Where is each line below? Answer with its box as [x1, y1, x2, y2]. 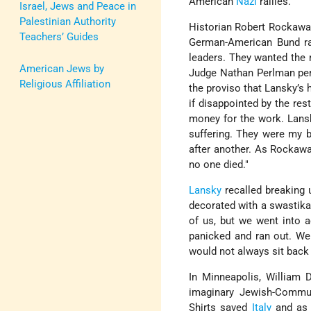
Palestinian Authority [19, 15, 116, 28]
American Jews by [19, 62, 104, 75]
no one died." [189, 158, 249, 171]
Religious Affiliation [19, 77, 110, 90]
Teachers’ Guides [19, 30, 99, 43]
